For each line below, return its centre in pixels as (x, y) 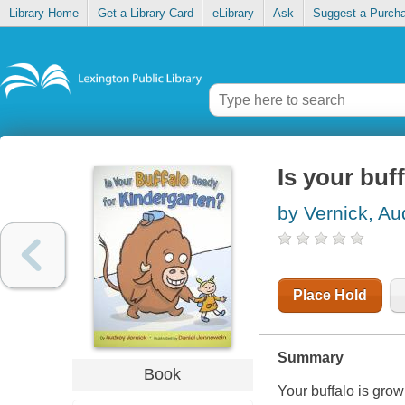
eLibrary (233, 14)
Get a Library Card (145, 14)
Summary (310, 358)
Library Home (43, 14)
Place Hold (330, 296)
